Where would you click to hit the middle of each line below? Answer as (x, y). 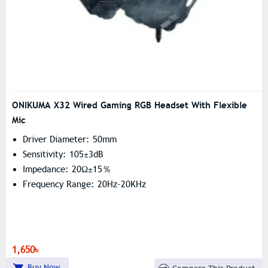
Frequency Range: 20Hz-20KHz (84, 184)
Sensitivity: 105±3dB (63, 154)
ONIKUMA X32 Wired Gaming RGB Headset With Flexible (130, 105)
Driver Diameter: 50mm (70, 139)
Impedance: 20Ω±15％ (67, 169)
